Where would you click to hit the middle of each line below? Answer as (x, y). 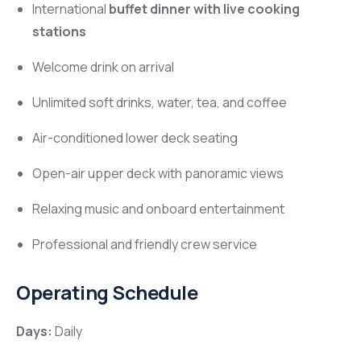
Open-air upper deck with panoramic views (158, 174)
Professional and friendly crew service (145, 245)
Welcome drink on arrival (103, 67)
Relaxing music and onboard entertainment (158, 209)
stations (59, 32)
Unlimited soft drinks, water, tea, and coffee (160, 103)
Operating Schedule (107, 293)
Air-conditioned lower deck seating (135, 138)
